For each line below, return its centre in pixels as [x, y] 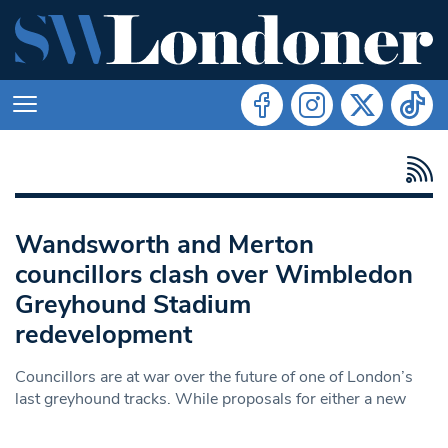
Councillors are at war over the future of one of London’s [214, 376]
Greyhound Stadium [133, 304]
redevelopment [103, 334]
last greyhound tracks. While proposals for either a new [210, 398]
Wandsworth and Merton [164, 244]
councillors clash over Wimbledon [214, 274]
